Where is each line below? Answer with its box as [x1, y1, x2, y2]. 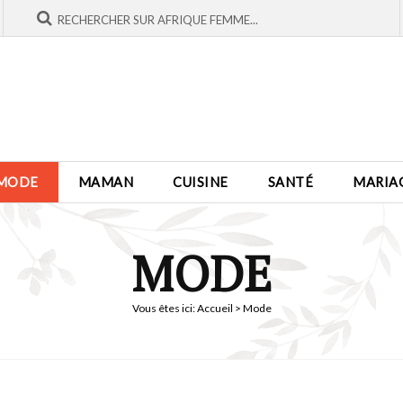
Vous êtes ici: [131, 300, 197, 315]
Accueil [196, 300, 233, 315]
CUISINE [173, 174, 228, 190]
